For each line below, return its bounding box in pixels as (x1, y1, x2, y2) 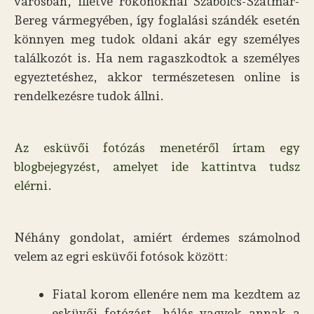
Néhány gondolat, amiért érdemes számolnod (14, 230, 300, 245)
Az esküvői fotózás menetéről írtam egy (14, 140, 300, 155)
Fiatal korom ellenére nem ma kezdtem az (52, 287, 300, 301)
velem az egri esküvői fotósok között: (14, 249, 228, 264)
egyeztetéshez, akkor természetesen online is (14, 69, 300, 84)
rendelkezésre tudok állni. (14, 88, 164, 103)
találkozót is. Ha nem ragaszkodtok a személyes (14, 50, 300, 65)
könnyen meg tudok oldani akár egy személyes (14, 32, 300, 46)
